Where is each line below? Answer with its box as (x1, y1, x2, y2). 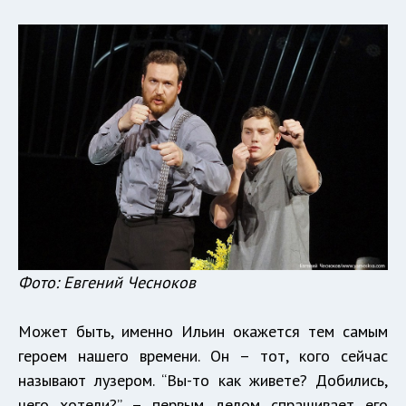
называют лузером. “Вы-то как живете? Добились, (18, 369, 388, 391)
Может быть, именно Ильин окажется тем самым (18, 320, 388, 342)
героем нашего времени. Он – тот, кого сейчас (18, 344, 388, 366)
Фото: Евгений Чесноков (18, 271, 196, 293)
